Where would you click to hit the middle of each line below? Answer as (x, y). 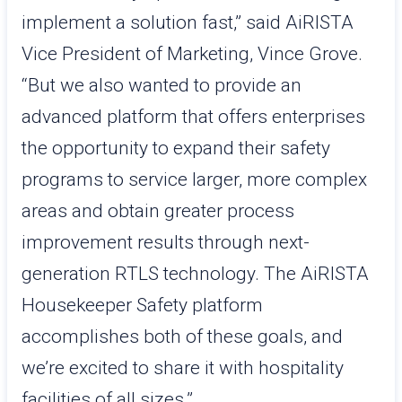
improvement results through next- (166, 242)
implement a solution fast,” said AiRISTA (188, 22)
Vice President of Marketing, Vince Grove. (192, 54)
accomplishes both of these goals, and (182, 336)
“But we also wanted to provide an (162, 85)
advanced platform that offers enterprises (193, 117)
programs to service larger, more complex (194, 179)
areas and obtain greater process (158, 211)
